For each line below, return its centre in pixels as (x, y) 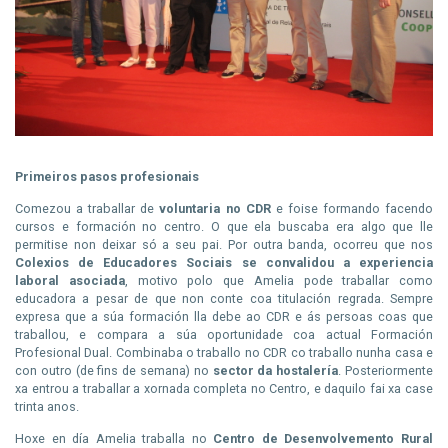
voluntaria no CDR (215, 208)
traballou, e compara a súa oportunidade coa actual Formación (224, 334)
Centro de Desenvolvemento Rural (323, 438)
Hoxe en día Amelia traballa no (114, 438)
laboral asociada (70, 280)
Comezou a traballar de (87, 208)
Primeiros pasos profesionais (108, 176)
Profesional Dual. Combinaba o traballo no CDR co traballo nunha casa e (224, 352)
